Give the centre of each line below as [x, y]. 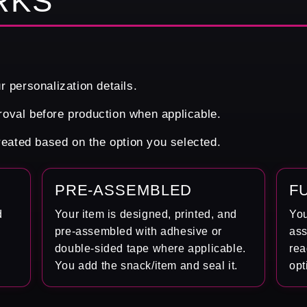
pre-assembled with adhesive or [138, 231]
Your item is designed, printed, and [146, 214]
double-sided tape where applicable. [150, 248]
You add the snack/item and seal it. [146, 265]
